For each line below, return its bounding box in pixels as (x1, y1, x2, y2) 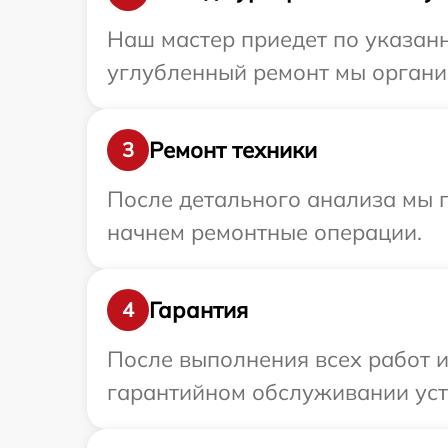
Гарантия (149, 295, 248, 324)
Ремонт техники (149, 135, 317, 164)
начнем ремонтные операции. (107, 218, 422, 247)
